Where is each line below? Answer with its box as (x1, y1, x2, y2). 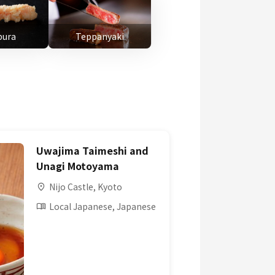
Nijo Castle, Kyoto (49, 180, 122, 193)
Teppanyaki (75, 29, 124, 42)
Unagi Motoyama (36, 158, 119, 174)
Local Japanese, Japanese (49, 200, 156, 213)
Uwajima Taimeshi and (36, 143, 149, 158)
